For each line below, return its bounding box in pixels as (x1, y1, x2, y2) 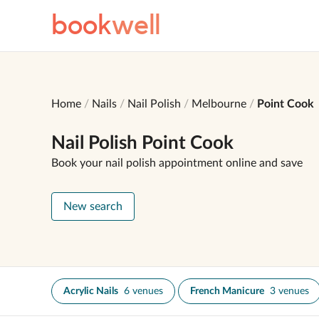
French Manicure (190, 286, 264, 296)
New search (63, 201, 122, 212)
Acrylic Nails (63, 286, 118, 296)
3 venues (270, 286, 309, 296)
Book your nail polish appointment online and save (51, 157, 303, 169)
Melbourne (192, 98, 246, 110)
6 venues (124, 286, 163, 296)
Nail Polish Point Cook (51, 134, 234, 152)
